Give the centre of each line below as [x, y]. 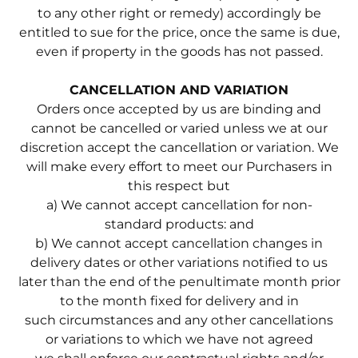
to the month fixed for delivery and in [179, 300]
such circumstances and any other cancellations [179, 320]
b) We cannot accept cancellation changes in [179, 243]
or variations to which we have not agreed [179, 339]
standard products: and [179, 224]
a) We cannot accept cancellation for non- [179, 205]
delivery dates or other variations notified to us [179, 262]
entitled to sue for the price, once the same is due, [179, 32]
